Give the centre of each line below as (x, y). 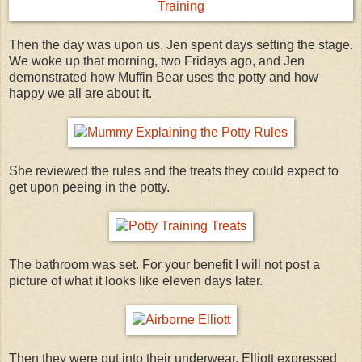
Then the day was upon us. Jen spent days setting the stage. (181, 44)
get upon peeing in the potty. (89, 187)
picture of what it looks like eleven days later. (136, 280)
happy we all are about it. (80, 93)
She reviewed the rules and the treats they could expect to (174, 170)
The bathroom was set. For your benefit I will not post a (164, 264)
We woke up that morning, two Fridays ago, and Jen (157, 61)
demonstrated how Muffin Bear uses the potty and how (164, 77)
